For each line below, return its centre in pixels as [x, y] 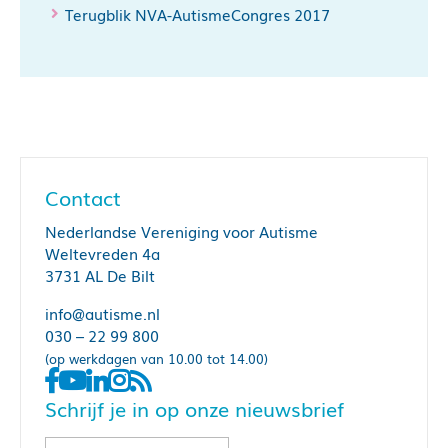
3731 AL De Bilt [100, 275]
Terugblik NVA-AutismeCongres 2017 [197, 14]
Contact [83, 197]
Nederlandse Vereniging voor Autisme [181, 231]
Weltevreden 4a [102, 253]
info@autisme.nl [102, 313]
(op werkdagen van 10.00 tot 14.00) [156, 359]
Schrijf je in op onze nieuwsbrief [194, 408]
